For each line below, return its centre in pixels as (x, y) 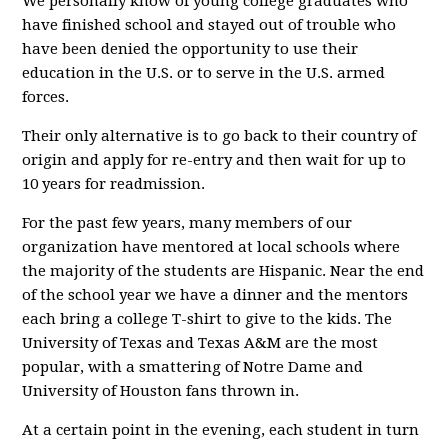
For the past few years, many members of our (187, 223)
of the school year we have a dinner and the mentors (215, 295)
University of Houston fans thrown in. (161, 391)
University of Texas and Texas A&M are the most (200, 343)
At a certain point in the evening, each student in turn (221, 430)
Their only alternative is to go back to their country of (219, 136)
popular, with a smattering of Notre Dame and (193, 367)
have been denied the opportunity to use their (190, 49)
